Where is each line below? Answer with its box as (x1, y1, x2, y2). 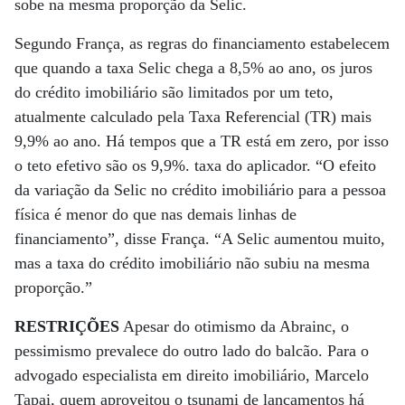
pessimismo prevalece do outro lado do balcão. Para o (14, 342, 369, 360)
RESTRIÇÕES (14, 317, 119, 335)
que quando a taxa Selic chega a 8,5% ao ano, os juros (14, 59, 372, 77)
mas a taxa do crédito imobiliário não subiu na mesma (14, 254, 370, 272)
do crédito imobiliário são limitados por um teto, (14, 83, 334, 101)
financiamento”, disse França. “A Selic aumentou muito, (14, 230, 385, 248)
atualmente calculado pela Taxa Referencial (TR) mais (14, 108, 372, 126)
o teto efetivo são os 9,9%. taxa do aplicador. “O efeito (14, 156, 376, 174)
